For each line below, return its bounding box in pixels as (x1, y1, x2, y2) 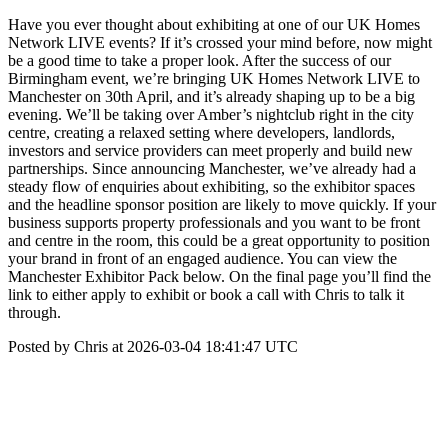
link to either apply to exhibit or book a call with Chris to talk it (8, 286, 404, 303)
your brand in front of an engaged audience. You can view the (8, 250, 397, 267)
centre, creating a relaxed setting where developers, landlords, (8, 124, 395, 141)
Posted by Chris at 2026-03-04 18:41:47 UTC (8, 338, 298, 355)
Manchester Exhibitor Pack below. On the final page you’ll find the (8, 268, 431, 285)
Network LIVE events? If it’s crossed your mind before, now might (8, 34, 432, 51)
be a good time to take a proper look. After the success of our (8, 52, 391, 69)
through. (8, 304, 61, 321)
